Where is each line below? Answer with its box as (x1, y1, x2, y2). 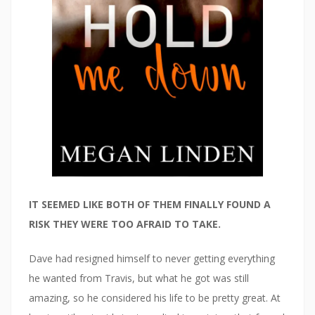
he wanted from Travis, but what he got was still (29, 271, 249, 285)
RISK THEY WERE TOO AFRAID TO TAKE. (29, 217, 221, 231)
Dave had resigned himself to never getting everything (29, 252, 275, 266)
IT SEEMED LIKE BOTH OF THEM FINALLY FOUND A (29, 198, 271, 212)
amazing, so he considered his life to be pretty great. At (29, 291, 281, 305)
